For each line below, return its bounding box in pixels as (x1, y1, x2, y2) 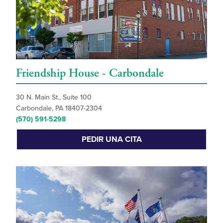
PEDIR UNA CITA (81, 134, 142, 144)
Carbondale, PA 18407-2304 (16, 104, 102, 112)
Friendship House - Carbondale (16, 65, 164, 81)
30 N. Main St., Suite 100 (16, 93, 92, 102)
